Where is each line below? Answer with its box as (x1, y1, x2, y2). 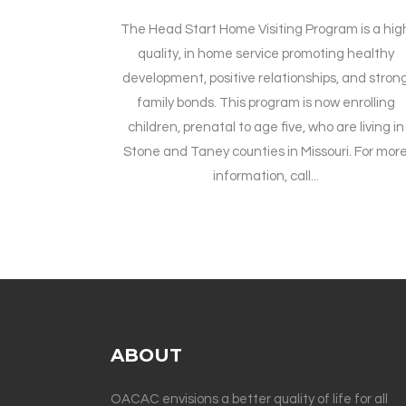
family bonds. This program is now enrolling (136, 96, 395, 111)
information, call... (212, 169, 319, 184)
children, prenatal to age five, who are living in (127, 121, 404, 135)
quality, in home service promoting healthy (137, 47, 394, 62)
